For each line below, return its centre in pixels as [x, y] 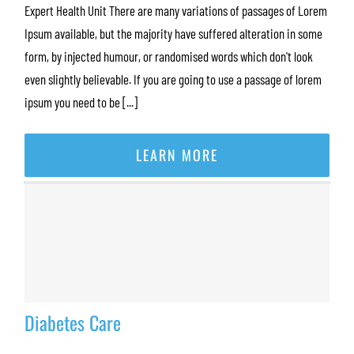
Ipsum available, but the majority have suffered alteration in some [173, 33]
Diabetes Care [73, 322]
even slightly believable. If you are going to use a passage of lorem [173, 79]
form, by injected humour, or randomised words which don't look [169, 56]
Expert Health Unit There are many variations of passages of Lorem [176, 10]
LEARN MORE [177, 155]
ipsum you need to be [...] [81, 102]
